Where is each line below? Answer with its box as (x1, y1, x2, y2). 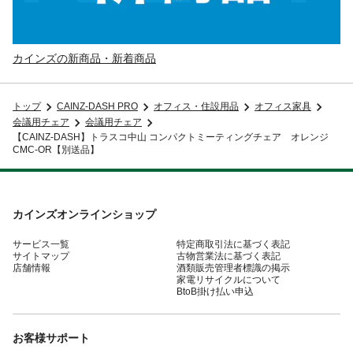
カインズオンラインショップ (13, 207, 156, 221)
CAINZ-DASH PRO (57, 101, 138, 113)
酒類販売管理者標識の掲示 (176, 262, 290, 273)
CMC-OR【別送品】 (13, 143, 99, 155)
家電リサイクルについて (176, 273, 281, 285)
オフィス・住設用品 (154, 101, 239, 113)
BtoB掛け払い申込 (176, 285, 254, 297)
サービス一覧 (13, 238, 69, 250)
